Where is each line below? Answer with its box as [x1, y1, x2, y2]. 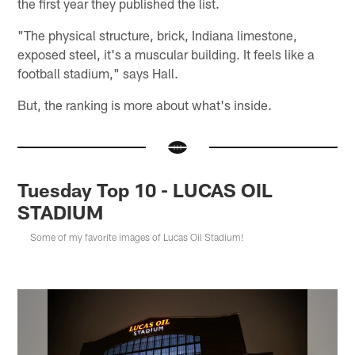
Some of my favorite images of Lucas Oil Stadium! [30, 231, 245, 242]
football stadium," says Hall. [17, 64, 179, 81]
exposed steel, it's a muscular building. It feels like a [17, 45, 315, 62]
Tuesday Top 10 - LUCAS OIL [17, 177, 273, 201]
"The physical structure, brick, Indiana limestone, [17, 26, 298, 43]
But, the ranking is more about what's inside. [17, 96, 273, 113]
